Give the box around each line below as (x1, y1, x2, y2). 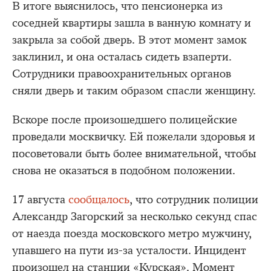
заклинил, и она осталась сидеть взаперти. (12, 50, 232, 64)
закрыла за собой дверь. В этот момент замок (12, 33, 247, 47)
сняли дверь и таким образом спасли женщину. (12, 84, 256, 97)
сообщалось (68, 193, 129, 206)
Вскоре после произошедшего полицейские (12, 113, 237, 126)
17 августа (12, 193, 68, 206)
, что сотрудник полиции (129, 193, 258, 206)
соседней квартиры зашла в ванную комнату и (12, 16, 251, 30)
